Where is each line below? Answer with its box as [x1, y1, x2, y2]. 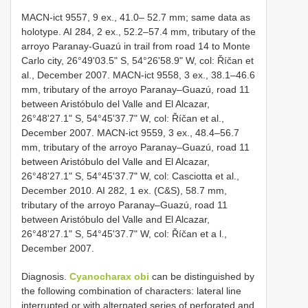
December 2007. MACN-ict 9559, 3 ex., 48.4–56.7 [21, 127, 239, 139]
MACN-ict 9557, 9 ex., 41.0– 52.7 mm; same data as [21, 12, 250, 23]
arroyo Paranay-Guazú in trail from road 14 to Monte [21, 41, 250, 52]
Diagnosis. [21, 271, 69, 283]
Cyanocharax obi [69, 271, 149, 283]
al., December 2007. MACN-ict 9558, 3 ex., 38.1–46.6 [21, 69, 255, 81]
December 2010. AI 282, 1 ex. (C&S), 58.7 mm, [21, 185, 227, 197]
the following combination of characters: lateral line [21, 285, 241, 297]
